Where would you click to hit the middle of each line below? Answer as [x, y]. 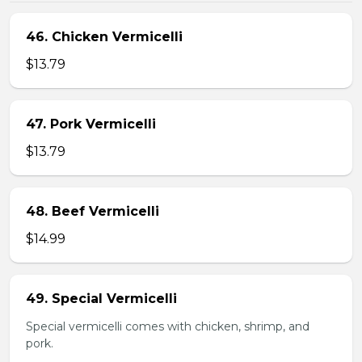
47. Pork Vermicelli [91, 124]
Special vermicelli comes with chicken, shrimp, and [168, 326]
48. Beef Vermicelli [93, 211]
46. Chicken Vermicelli [104, 37]
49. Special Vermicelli [101, 299]
